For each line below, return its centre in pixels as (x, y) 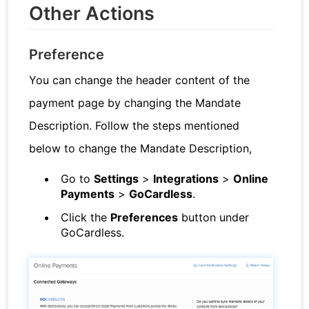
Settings (117, 179)
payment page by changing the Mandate (135, 103)
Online (251, 179)
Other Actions (92, 14)
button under (214, 218)
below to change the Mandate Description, (141, 149)
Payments (88, 194)
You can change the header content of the (140, 80)
